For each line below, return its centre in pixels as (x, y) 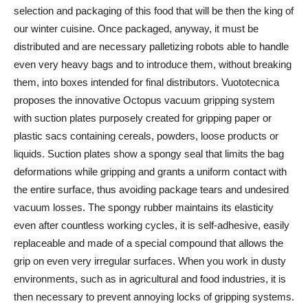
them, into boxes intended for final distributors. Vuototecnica (146, 82)
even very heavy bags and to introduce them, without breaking (153, 65)
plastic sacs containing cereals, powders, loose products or (146, 136)
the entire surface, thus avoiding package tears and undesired (151, 190)
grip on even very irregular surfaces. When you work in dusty (150, 261)
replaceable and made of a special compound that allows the (148, 243)
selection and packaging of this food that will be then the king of (154, 11)
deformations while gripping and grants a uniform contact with (150, 172)
